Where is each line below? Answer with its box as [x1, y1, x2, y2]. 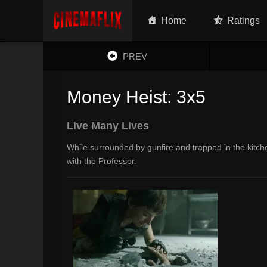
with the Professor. [67, 156, 136, 166]
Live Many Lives [67, 120, 149, 132]
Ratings [227, 15, 260, 26]
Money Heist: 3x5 [67, 87, 206, 107]
